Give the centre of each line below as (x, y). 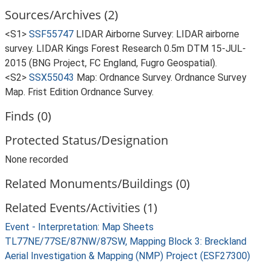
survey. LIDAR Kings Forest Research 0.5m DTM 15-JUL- (125, 49)
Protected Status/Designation (86, 140)
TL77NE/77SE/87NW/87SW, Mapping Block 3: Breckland (126, 241)
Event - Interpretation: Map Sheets (79, 227)
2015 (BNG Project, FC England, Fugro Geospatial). (111, 63)
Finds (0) (28, 116)
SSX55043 (52, 77)
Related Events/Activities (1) (81, 208)
